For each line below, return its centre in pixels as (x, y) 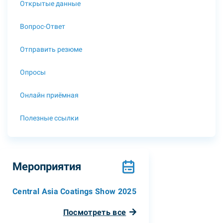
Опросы (33, 72)
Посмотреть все (95, 212)
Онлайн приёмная (49, 95)
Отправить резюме (51, 49)
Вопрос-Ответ (43, 26)
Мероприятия (47, 167)
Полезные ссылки (49, 118)
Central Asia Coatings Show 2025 (74, 191)
